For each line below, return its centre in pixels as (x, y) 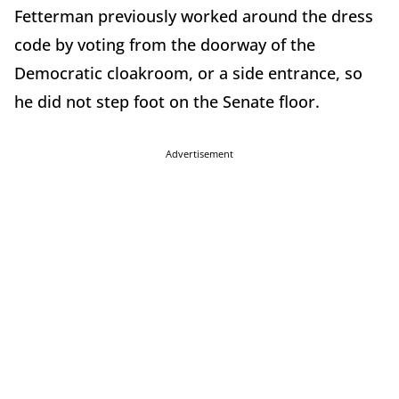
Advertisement (199, 154)
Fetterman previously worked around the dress (194, 16)
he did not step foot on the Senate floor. (169, 102)
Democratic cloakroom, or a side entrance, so (188, 73)
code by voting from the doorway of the (165, 45)
